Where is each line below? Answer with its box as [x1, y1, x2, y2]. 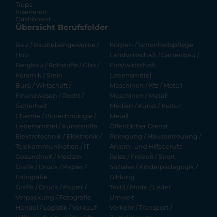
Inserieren [15, 8, 47, 16]
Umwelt [109, 194, 135, 201]
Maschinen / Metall [109, 92, 168, 100]
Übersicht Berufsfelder [15, 23, 108, 32]
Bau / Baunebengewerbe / [15, 41, 99, 49]
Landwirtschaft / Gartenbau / [109, 51, 200, 59]
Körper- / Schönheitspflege [109, 41, 194, 49]
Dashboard [15, 15, 51, 23]
